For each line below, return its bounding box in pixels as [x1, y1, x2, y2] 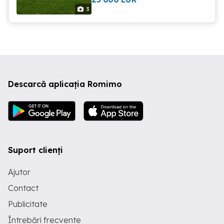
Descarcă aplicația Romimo [8, 79, 122, 89]
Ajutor [8, 167, 30, 177]
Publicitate [8, 199, 47, 209]
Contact [8, 183, 38, 193]
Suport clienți [8, 145, 63, 155]
